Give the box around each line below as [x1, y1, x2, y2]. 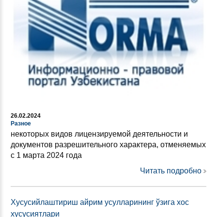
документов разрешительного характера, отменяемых [11, 140, 206, 149]
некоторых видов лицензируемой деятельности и [11, 129, 188, 138]
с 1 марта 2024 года [11, 151, 82, 159]
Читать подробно [140, 166, 201, 175]
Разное [11, 120, 31, 127]
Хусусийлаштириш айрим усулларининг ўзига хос [11, 198, 189, 206]
